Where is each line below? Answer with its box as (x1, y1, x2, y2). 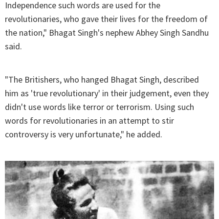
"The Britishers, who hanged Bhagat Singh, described (5, 74, 199, 86)
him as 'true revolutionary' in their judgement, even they (5, 88, 209, 99)
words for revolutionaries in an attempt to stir (5, 115, 174, 127)
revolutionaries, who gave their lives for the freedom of (5, 13, 208, 25)
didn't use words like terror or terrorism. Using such (5, 101, 194, 113)
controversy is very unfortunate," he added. (5, 129, 162, 140)
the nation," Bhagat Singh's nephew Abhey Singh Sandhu (5, 27, 209, 39)
